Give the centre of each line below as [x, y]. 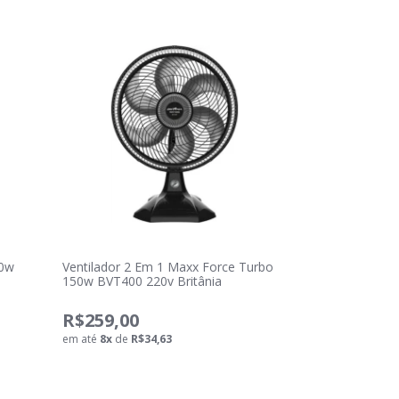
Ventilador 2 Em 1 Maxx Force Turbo [167, 267]
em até [81, 339]
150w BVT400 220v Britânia [142, 281]
